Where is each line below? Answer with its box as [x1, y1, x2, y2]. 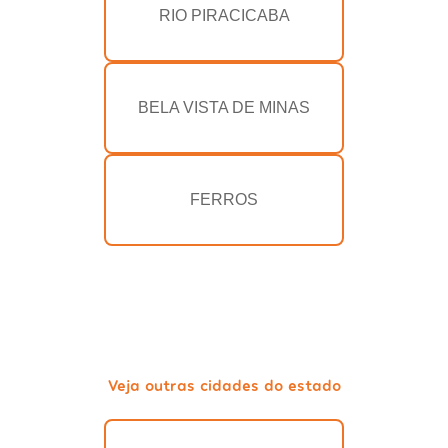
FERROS [190, 191, 258, 209]
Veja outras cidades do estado [107, 375, 341, 395]
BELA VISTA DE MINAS [138, 99, 310, 117]
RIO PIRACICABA [158, 7, 290, 25]
